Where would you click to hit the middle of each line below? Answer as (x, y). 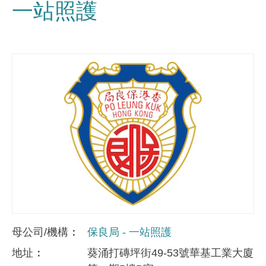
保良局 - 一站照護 (129, 232)
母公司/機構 (42, 232)
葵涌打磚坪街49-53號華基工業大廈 (170, 253)
